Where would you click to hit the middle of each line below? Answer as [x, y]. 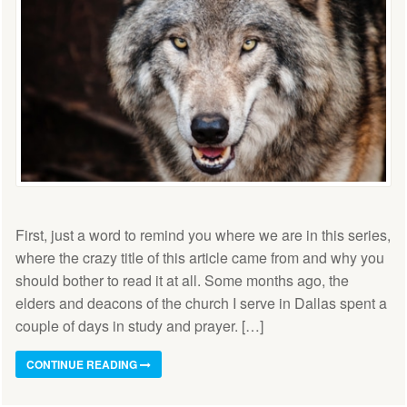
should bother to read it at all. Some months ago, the [182, 281]
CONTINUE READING [83, 365]
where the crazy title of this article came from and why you [200, 258]
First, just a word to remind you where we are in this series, [203, 235]
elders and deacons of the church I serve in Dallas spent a [201, 303]
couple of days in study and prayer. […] [139, 326]
